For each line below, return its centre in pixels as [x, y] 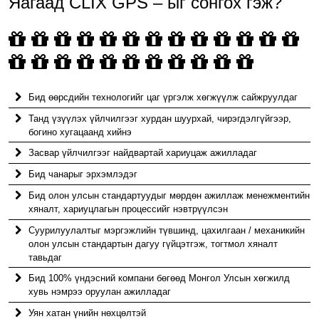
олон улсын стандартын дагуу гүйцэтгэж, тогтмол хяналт [153, 244]
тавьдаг [46, 257]
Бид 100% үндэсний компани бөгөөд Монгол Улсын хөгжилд [159, 278]
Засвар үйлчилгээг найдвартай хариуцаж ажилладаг [143, 153]
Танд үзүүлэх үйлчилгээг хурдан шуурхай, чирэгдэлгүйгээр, [160, 118]
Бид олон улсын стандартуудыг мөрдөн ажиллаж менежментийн [169, 195]
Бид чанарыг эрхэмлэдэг [83, 174]
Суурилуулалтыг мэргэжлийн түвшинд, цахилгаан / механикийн [167, 230]
